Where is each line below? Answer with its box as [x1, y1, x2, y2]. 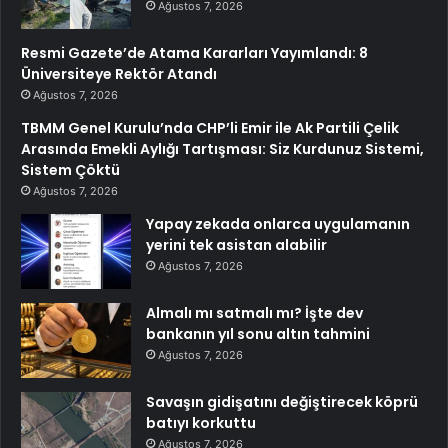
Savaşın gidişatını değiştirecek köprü [146, 391, 418, 412]
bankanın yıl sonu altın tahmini [146, 323, 370, 344]
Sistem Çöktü [21, 159, 120, 180]
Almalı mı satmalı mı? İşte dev [146, 302, 363, 323]
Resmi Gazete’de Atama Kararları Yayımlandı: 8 [21, 42, 368, 63]
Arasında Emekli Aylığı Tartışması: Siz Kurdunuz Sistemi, [21, 138, 424, 159]
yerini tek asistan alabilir [146, 234, 327, 255]
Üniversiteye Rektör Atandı [21, 63, 217, 84]
